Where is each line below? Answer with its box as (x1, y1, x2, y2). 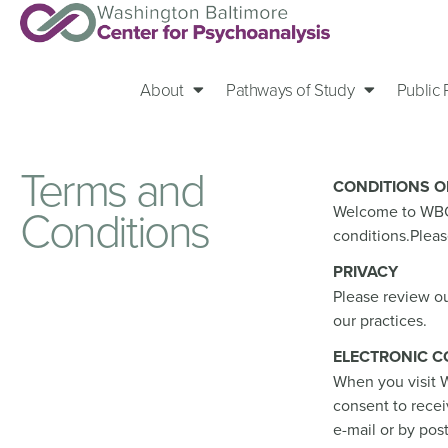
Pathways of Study (226, 78, 355, 102)
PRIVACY (333, 260, 399, 284)
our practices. (333, 309, 428, 332)
